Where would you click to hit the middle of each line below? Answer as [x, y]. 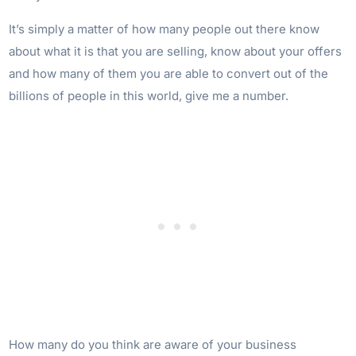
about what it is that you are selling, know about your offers [176, 51]
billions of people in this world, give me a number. [149, 95]
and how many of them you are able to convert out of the [169, 73]
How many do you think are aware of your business [153, 344]
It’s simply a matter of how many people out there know [164, 29]
